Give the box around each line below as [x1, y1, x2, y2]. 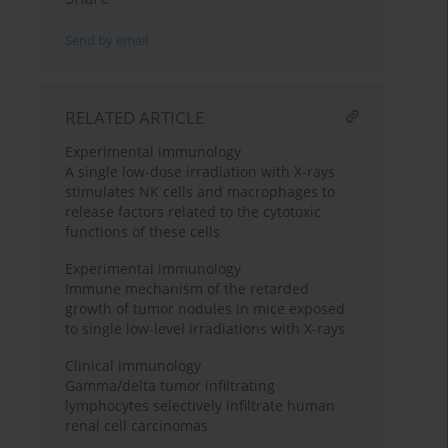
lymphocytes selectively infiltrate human [65, 396, 336, 416]
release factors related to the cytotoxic [65, 202, 322, 222]
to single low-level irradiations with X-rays [65, 319, 346, 339]
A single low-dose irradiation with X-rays [65, 162, 336, 182]
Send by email [65, 32, 149, 50]
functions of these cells [65, 222, 221, 242]
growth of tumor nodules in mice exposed [65, 299, 346, 319]
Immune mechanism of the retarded [65, 279, 310, 299]
